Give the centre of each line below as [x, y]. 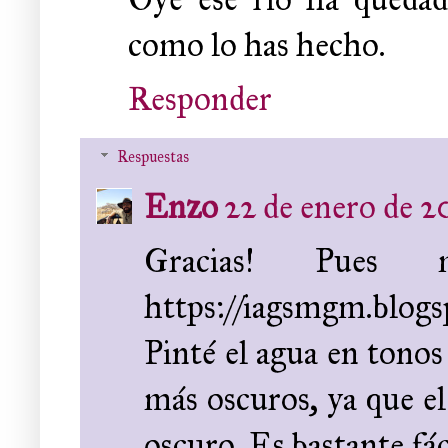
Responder [200, 99]
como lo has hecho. [257, 45]
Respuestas [152, 157]
